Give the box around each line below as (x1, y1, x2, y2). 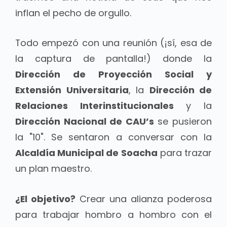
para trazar (157, 146, 212, 160)
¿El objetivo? (15, 193, 75, 206)
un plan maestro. (15, 162, 92, 175)
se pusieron (154, 115, 212, 128)
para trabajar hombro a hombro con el (15, 208, 212, 221)
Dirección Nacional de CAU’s (15, 115, 154, 128)
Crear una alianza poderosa (75, 193, 212, 206)
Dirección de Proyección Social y (15, 68, 212, 81)
